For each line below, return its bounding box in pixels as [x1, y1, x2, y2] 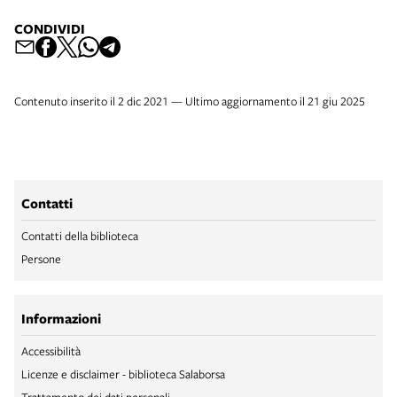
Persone [21, 251, 61, 267]
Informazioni [21, 309, 101, 328]
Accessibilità [21, 343, 81, 359]
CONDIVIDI [14, 19, 85, 38]
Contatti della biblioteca [21, 228, 138, 244]
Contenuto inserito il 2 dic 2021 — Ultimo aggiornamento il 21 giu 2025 [14, 93, 365, 109]
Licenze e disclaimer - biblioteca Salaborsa [21, 366, 225, 382]
